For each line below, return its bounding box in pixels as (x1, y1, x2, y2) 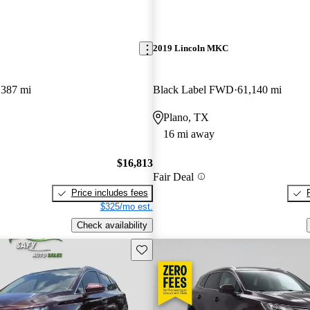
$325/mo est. (100, 201, 153, 212)
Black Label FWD (152, 83, 234, 95)
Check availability (76, 219, 147, 230)
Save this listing (135, 243, 200, 254)
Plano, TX (163, 111, 209, 123)
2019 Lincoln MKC (152, 43, 228, 54)
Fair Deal (152, 170, 194, 183)
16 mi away (163, 127, 215, 140)
